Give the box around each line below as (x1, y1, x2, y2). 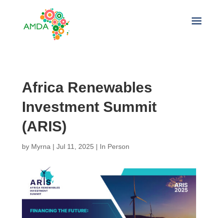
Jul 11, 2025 (56, 143, 94, 150)
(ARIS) (21, 118, 67, 134)
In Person (99, 143, 129, 150)
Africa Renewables (21, 79, 152, 95)
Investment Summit (21, 99, 157, 115)
